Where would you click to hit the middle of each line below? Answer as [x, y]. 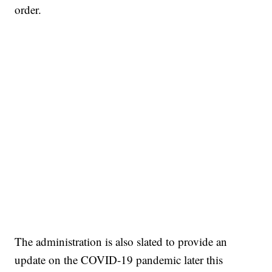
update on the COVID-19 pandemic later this [119, 260]
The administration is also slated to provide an [121, 242]
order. [28, 10]
